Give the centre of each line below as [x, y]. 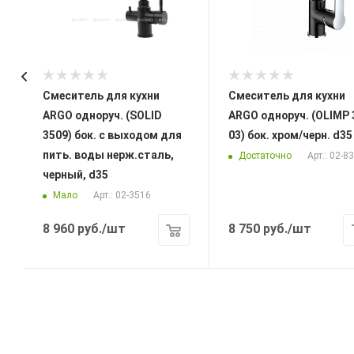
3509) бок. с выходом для [112, 136]
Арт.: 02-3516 [122, 196]
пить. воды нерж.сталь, [108, 155]
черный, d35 [75, 175]
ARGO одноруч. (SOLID [102, 116]
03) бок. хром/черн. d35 [290, 136]
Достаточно [265, 155]
